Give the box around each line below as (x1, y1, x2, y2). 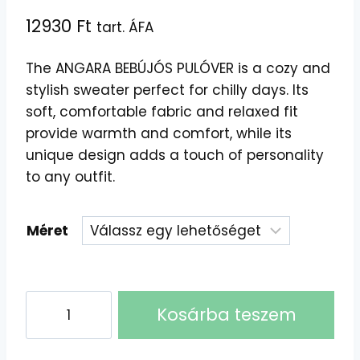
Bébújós (25, 312, 79, 332)
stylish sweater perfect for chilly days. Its (26, 80, 309, 100)
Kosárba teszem (156, 302, 297, 326)
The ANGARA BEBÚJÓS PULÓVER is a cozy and (26, 58, 330, 78)
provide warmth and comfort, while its (26, 123, 292, 143)
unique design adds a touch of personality (26, 145, 324, 165)
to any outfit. (26, 166, 115, 186)
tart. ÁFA (96, 18, 153, 38)
